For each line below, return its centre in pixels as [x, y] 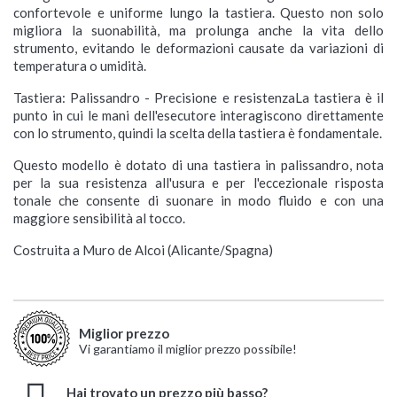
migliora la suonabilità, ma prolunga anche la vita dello [198, 31]
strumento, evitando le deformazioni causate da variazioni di [198, 48]
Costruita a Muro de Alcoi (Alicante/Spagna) [143, 250]
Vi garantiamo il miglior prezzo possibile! [188, 349]
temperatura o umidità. [80, 66]
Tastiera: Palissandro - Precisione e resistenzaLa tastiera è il [198, 98]
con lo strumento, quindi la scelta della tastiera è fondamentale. [198, 133]
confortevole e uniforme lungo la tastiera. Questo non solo [198, 13]
